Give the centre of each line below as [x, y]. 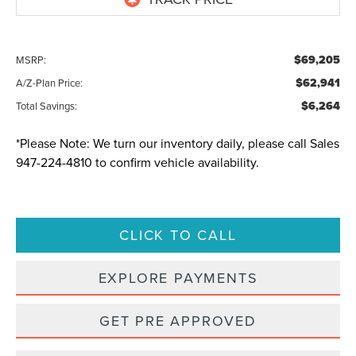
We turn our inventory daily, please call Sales [215, 143]
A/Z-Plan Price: [50, 82]
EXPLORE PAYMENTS [178, 277]
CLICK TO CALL [178, 234]
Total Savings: [47, 105]
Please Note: [55, 143]
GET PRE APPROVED [178, 320]
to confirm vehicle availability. [176, 162]
